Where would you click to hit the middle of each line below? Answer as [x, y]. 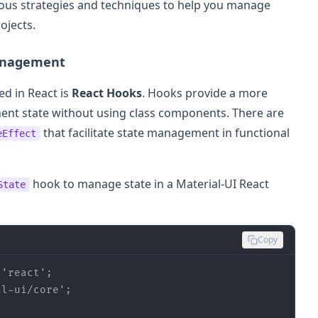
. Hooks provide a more [205, 93]
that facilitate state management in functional [165, 132]
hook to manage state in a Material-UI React [149, 183]
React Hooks [107, 93]
